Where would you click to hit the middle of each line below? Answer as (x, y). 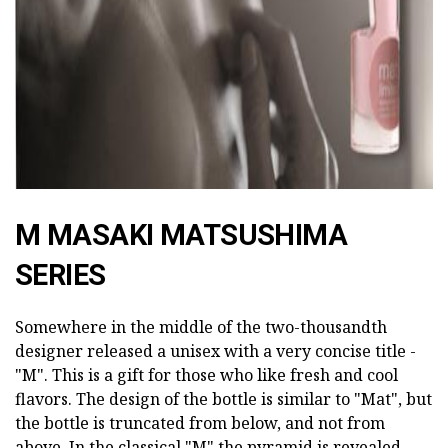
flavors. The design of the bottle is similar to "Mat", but (223, 399)
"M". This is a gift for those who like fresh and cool (206, 375)
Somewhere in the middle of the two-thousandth (201, 327)
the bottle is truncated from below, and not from (200, 423)
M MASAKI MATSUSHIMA (181, 235)
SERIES (60, 275)
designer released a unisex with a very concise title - (215, 351)
